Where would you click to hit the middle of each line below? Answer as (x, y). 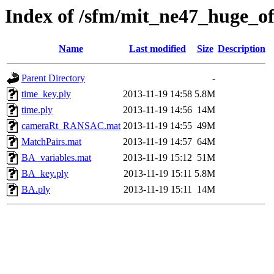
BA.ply (36, 190)
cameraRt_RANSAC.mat (71, 126)
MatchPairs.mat (51, 142)
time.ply (37, 110)
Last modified (157, 49)
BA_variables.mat (56, 158)
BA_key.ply (45, 174)
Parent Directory (53, 78)
